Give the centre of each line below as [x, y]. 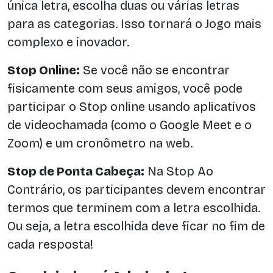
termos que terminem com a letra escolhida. [134, 208]
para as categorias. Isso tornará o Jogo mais [134, 24]
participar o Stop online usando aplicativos [132, 107]
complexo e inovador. [68, 42]
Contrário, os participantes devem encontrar [136, 190]
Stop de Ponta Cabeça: [76, 172]
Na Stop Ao [179, 172]
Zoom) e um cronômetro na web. [100, 144]
